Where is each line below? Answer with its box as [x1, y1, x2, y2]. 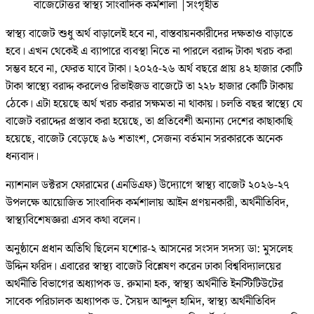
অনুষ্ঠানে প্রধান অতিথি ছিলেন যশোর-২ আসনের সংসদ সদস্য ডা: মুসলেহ [6, 240, 292, 259]
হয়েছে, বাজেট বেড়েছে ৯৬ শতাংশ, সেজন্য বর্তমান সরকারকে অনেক [6, 130, 282, 149]
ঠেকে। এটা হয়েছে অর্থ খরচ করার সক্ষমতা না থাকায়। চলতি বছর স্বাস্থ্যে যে [6, 95, 303, 114]
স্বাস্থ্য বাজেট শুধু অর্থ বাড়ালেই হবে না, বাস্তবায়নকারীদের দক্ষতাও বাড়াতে [6, 25, 293, 43]
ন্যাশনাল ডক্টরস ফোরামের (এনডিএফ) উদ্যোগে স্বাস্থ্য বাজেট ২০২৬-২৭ [6, 177, 289, 195]
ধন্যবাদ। [6, 148, 39, 166]
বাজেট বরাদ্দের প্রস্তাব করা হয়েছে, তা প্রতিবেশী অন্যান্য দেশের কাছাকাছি [6, 113, 293, 131]
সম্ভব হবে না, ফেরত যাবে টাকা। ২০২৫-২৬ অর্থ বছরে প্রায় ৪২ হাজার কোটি [6, 60, 302, 78]
